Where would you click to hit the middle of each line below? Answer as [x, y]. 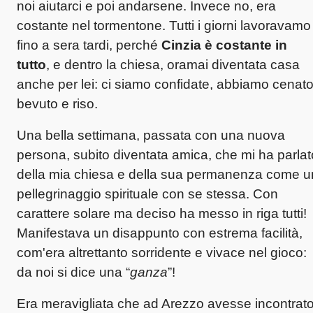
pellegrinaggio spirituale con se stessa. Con [147, 194]
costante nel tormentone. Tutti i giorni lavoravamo [164, 25]
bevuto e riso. [57, 103]
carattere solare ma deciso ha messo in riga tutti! [162, 213]
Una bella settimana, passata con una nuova [151, 135]
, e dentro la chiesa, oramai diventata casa [173, 64]
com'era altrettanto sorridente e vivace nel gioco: [162, 252]
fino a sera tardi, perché [89, 45]
